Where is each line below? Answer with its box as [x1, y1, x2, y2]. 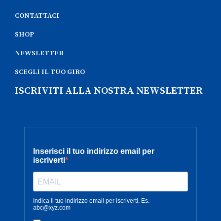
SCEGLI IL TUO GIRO [15, 67, 85, 76]
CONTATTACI [15, 11, 59, 20]
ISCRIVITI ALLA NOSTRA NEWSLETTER [15, 84, 203, 97]
